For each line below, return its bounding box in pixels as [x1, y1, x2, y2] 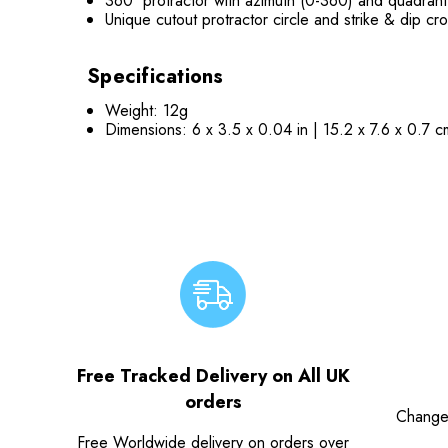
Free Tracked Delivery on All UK [76, 362, 350, 389]
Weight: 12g [105, 99, 189, 122]
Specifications [87, 62, 224, 91]
